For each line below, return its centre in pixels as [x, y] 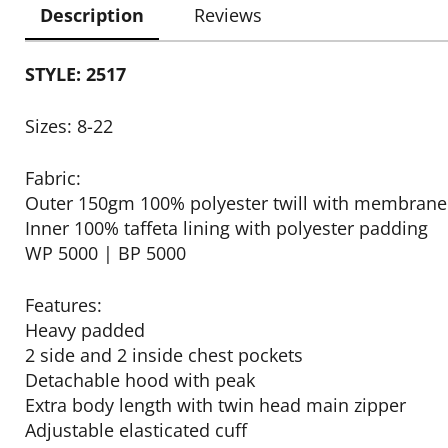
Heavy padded [85, 330]
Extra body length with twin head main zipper [215, 405]
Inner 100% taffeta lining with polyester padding [226, 228]
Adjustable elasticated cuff [136, 430]
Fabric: [53, 178]
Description [92, 15]
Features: [63, 305]
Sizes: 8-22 [69, 126]
